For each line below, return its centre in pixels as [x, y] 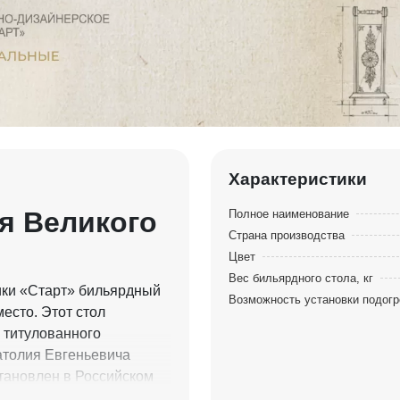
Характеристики [298, 179]
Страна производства [287, 236]
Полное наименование [289, 214]
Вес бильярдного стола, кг [301, 279]
